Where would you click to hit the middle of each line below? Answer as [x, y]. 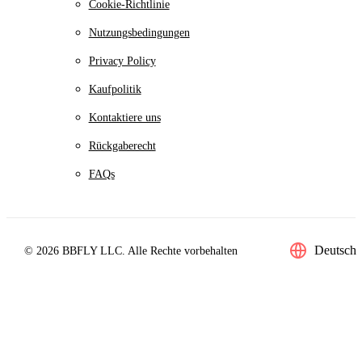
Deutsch [335, 250]
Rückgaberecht [122, 146]
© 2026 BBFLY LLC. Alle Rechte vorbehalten [130, 250]
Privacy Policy [122, 61]
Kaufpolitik [115, 90]
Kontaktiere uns [124, 118]
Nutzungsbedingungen [139, 33]
